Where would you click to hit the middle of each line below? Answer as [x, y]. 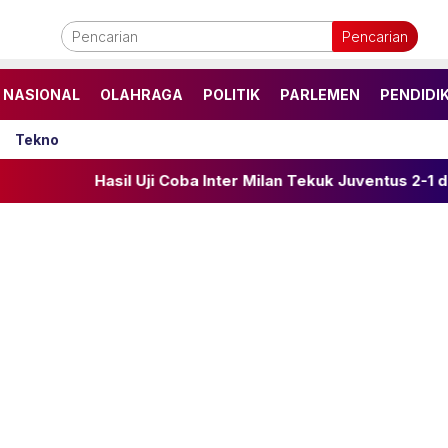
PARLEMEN [320, 94]
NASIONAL [41, 94]
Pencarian [375, 36]
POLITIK [231, 94]
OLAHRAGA [141, 94]
